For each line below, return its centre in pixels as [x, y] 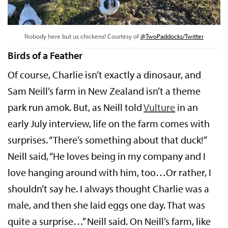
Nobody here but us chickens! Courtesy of [82, 36]
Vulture [160, 107]
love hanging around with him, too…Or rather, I [110, 172]
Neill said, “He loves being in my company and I [107, 156]
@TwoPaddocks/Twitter [172, 36]
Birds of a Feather [45, 55]
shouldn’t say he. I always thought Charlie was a [109, 188]
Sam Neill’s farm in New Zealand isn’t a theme [104, 91]
